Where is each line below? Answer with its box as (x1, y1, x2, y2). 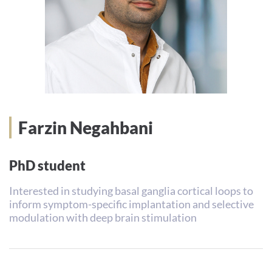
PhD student (9, 157, 86, 174)
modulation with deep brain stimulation (9, 211, 197, 224)
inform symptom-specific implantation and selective (9, 197, 254, 211)
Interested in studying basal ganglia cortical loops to (9, 184, 253, 197)
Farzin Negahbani (18, 117, 153, 138)
